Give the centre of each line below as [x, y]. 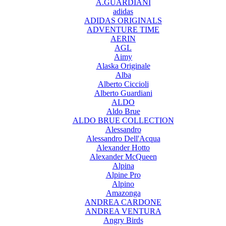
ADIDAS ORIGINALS [123, 21]
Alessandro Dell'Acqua [123, 139]
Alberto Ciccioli [123, 84]
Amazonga [123, 193]
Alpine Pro [123, 175]
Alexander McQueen [123, 157]
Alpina [123, 166]
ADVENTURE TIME [123, 30]
